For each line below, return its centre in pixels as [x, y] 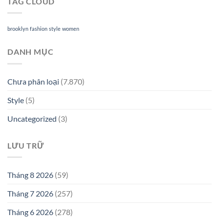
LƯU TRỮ [26, 145]
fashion [39, 29]
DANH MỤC [31, 52]
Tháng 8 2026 [30, 175]
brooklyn [18, 29]
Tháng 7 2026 [30, 194]
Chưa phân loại [33, 81]
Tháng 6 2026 [30, 212]
